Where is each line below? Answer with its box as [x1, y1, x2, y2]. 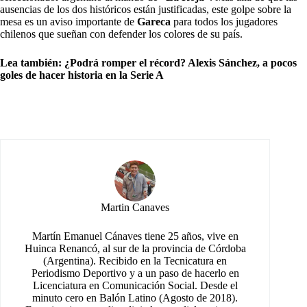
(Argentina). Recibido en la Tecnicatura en [43, 255, 228, 267]
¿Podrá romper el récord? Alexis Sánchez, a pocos [64, 57, 297, 69]
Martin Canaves [101, 201, 170, 214]
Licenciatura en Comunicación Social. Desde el [32, 280, 238, 292]
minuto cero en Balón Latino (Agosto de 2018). [32, 292, 238, 304]
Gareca [137, 16, 171, 28]
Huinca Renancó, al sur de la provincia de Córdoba [24, 243, 246, 255]
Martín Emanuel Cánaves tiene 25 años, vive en [32, 230, 238, 243]
